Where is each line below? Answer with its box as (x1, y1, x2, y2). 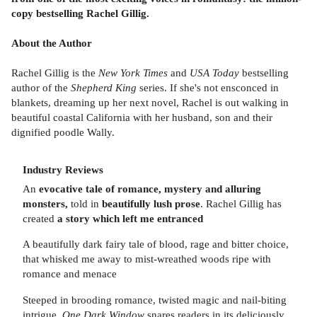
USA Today (190, 67, 242, 79)
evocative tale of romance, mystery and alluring (39, 182, 261, 195)
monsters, (23, 197, 68, 209)
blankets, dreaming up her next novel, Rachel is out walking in (11, 96, 289, 109)
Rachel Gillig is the (11, 67, 98, 79)
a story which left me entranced (57, 212, 203, 224)
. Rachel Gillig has (200, 197, 282, 209)
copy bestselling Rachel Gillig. (11, 7, 149, 20)
